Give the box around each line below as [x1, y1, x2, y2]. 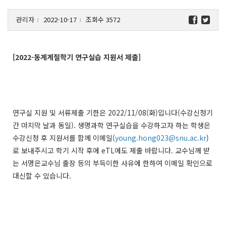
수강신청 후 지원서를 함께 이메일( [13, 132, 115, 143]
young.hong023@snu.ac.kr [115, 132, 206, 143]
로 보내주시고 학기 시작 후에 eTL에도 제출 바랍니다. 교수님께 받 [13, 145, 210, 155]
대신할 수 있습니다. [13, 170, 71, 181]
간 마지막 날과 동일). [13, 120, 76, 130]
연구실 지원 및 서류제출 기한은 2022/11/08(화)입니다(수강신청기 [13, 107, 213, 118]
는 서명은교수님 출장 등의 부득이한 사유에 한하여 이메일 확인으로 [13, 157, 212, 168]
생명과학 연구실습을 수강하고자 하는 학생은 [78, 120, 210, 130]
